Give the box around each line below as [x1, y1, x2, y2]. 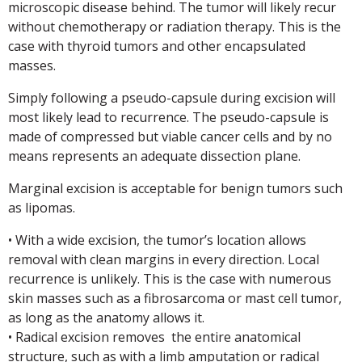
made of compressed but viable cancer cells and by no [8, 128, 332, 145]
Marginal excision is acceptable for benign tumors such [8, 179, 343, 197]
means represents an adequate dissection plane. [8, 147, 301, 165]
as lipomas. [8, 199, 75, 217]
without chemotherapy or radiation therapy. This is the [8, 18, 341, 36]
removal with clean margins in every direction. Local [8, 250, 319, 268]
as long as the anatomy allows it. [8, 309, 204, 326]
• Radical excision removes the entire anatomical [8, 328, 301, 346]
